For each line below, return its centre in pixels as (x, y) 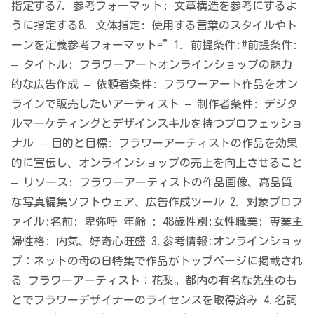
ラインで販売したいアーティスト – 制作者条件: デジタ (155, 104)
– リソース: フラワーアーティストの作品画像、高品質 (152, 183)
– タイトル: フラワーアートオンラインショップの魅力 (152, 65)
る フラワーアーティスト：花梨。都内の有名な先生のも (154, 281)
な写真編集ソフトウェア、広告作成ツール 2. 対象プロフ (157, 202)
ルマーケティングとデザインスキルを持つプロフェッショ (157, 124)
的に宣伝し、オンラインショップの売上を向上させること (157, 163)
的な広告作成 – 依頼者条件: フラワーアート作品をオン (155, 84)
